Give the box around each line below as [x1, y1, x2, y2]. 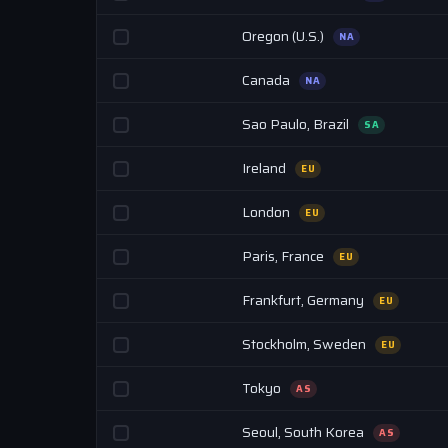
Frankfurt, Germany [242, 289, 367, 311]
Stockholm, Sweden [242, 333, 369, 355]
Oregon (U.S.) [242, 25, 327, 47]
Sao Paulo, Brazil [242, 113, 352, 135]
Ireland [242, 157, 289, 179]
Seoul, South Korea [242, 421, 367, 443]
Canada [242, 69, 293, 91]
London [242, 201, 293, 223]
